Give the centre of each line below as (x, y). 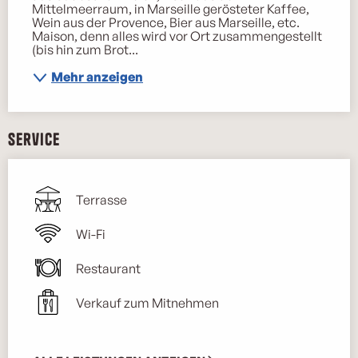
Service (34, 139)
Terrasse (101, 199)
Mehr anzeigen (97, 77)
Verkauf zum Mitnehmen (147, 302)
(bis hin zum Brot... (85, 49)
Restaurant (108, 268)
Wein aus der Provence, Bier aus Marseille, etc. (166, 22)
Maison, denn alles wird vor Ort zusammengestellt (177, 36)
